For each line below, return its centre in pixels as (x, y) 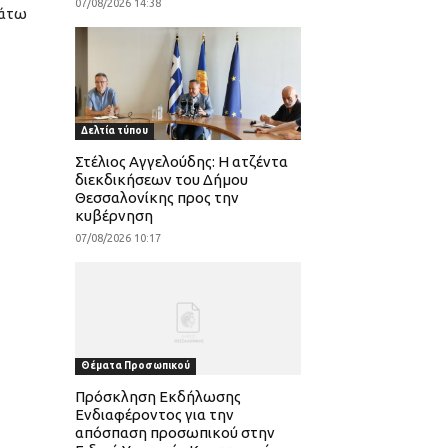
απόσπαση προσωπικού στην (174, 433)
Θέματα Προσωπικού (135, 366)
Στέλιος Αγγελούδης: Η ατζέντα (181, 162)
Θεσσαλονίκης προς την (156, 198)
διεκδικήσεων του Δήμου (161, 180)
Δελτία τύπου (114, 131)
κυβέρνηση (113, 216)
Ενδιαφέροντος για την (154, 415)
